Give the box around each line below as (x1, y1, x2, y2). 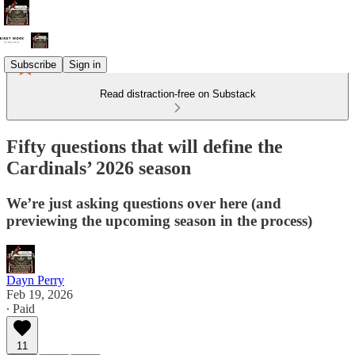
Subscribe (10, 58, 56, 71)
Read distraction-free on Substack (99, 88, 256, 100)
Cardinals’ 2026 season (6, 157, 191, 178)
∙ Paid (6, 301, 35, 315)
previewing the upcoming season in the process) (6, 212, 312, 229)
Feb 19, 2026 (6, 287, 73, 301)
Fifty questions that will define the (6, 136, 283, 157)
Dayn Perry (6, 273, 64, 287)
